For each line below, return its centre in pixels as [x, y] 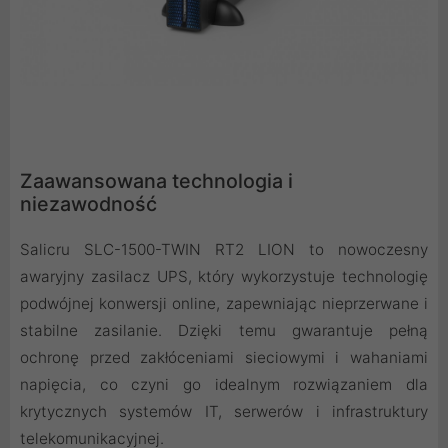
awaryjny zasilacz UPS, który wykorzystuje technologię [224, 277]
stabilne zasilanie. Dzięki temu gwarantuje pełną [224, 331]
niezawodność [88, 204]
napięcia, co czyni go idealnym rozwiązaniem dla [224, 385]
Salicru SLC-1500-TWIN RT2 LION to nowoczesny [224, 250]
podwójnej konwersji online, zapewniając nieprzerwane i [224, 304]
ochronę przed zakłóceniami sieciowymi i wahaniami [224, 358]
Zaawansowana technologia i [156, 181]
